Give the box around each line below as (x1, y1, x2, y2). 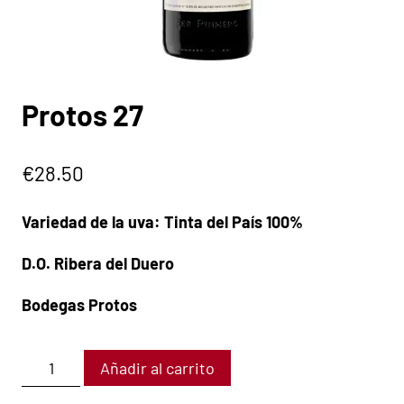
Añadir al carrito (100, 358, 216, 379)
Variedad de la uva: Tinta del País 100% (22, 212, 303, 233)
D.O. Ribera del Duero (22, 253, 174, 274)
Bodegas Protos (22, 295, 137, 316)
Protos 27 (22, 97, 143, 133)
